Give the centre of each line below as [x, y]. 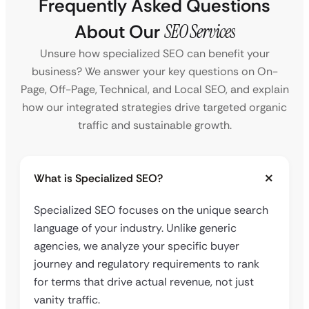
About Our [119, 32]
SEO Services [199, 32]
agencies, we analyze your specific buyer [137, 246]
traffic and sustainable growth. [154, 126]
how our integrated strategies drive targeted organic [154, 108]
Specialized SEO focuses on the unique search [151, 210]
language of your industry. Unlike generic [135, 228]
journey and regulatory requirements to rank [147, 264]
